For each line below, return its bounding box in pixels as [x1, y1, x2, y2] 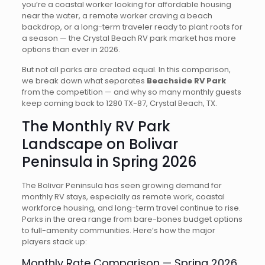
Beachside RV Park [146, 75, 226, 86]
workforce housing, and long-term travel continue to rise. [21, 202, 241, 214]
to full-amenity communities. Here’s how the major [21, 225, 215, 236]
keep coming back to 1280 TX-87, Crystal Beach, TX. [21, 98, 217, 109]
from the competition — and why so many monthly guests [21, 86, 241, 98]
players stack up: [21, 236, 87, 247]
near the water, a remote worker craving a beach [21, 10, 212, 21]
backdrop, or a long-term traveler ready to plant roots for [21, 21, 243, 33]
